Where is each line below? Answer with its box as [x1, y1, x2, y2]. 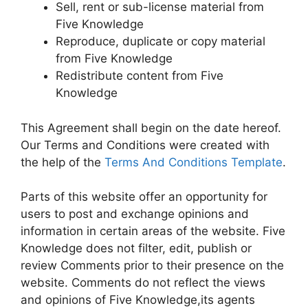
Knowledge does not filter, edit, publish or [21, 241, 252, 255]
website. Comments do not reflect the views [21, 276, 265, 289]
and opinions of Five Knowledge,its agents [21, 293, 255, 307]
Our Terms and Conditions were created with [21, 137, 269, 152]
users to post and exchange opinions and [21, 207, 249, 221]
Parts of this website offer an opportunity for [21, 190, 267, 203]
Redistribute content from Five [56, 69, 223, 82]
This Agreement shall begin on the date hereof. [21, 120, 281, 135]
